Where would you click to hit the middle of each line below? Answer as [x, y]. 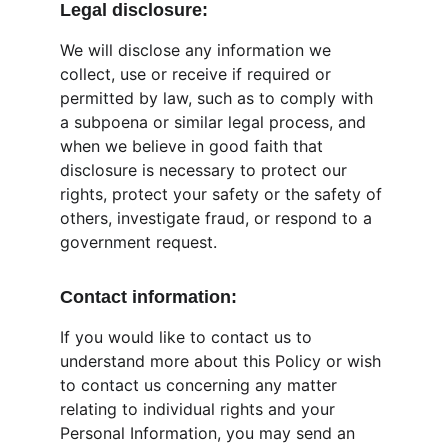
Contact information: [148, 297]
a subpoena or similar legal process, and [215, 122]
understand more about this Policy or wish [223, 361]
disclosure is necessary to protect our [206, 170]
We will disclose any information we [198, 50]
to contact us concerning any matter [201, 385]
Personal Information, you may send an [210, 433]
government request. [138, 242]
